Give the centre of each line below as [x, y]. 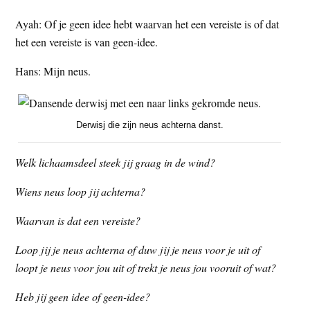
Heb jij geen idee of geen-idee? [83, 296]
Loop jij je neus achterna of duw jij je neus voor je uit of [138, 249]
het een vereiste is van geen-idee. [87, 42]
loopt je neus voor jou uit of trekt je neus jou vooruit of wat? [146, 267]
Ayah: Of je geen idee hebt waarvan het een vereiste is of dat [147, 24]
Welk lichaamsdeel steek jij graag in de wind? [116, 162]
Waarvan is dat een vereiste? [78, 220]
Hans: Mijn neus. [53, 71]
